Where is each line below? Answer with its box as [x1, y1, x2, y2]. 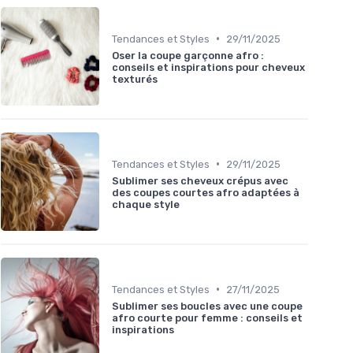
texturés [112, 72, 158, 85]
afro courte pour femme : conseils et [112, 311, 303, 324]
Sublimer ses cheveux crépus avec [112, 174, 288, 187]
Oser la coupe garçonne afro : [112, 49, 264, 61]
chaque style [112, 198, 180, 210]
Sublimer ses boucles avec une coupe [112, 299, 303, 312]
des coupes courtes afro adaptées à [112, 186, 299, 199]
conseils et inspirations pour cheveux [112, 61, 305, 73]
